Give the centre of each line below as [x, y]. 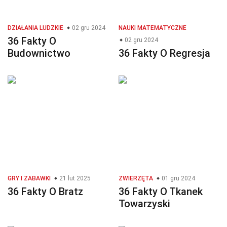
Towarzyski [144, 204]
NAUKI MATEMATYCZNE [153, 28]
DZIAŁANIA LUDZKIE [35, 28]
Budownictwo [39, 53]
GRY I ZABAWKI [29, 179]
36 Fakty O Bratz [45, 192]
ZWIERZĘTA [136, 179]
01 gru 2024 [178, 179]
